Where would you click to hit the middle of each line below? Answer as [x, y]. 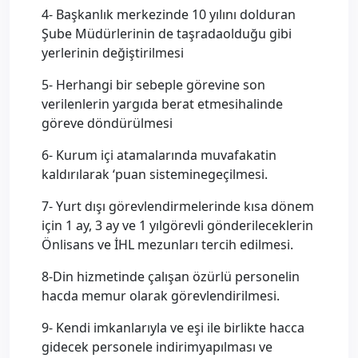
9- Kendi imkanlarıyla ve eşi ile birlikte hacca [173, 328]
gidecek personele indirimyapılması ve [157, 347]
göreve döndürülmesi [107, 123]
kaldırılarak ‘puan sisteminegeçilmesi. [155, 174]
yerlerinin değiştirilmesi [113, 53]
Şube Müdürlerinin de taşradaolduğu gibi [167, 34]
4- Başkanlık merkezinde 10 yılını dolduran [169, 14]
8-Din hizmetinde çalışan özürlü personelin [171, 276]
